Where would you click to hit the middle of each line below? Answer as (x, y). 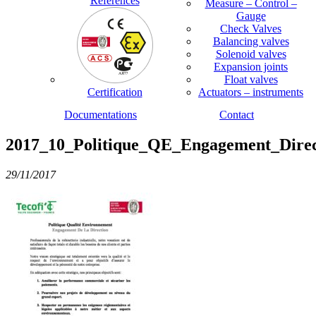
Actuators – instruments (251, 92)
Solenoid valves (251, 54)
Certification (115, 92)
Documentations (101, 115)
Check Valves (251, 29)
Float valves (251, 80)
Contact (237, 115)
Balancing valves (251, 42)
